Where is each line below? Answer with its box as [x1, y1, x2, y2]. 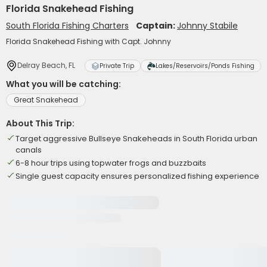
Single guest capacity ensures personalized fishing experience [15, 170, 259, 182]
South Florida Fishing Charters [6, 20, 129, 32]
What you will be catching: [6, 78, 121, 90]
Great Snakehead [14, 95, 78, 105]
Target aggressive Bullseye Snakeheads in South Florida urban [15, 133, 257, 144]
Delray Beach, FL [17, 60, 75, 70]
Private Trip [100, 61, 134, 70]
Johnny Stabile [177, 20, 238, 32]
